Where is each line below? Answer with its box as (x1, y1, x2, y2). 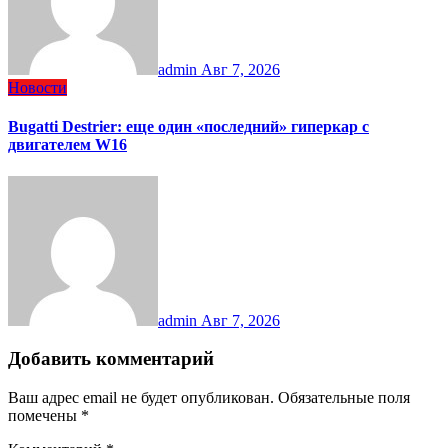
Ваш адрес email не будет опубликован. (8, 389, 274, 407)
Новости (8, 79, 67, 97)
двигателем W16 (8, 136, 127, 154)
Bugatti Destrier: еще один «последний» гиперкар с (8, 118, 369, 136)
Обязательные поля (278, 389, 410, 407)
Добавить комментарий (8, 348, 214, 370)
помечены (8, 407, 81, 425)
